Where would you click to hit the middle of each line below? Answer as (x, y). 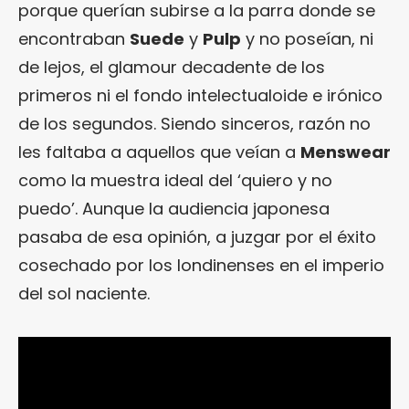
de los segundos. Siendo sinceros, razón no (194, 124)
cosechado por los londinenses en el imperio (201, 265)
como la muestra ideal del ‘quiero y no (175, 180)
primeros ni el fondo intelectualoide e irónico (200, 95)
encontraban (74, 39)
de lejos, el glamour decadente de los (172, 67)
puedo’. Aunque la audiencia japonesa (174, 209)
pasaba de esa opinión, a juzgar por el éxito (197, 237)
